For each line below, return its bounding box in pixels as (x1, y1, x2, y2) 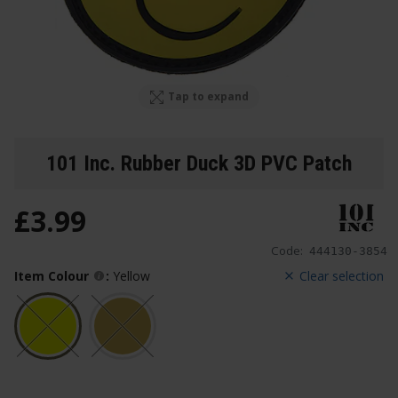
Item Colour (14, 267, 89, 285)
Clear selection (299, 267, 384, 285)
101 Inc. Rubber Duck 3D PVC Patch (46, 150, 352, 176)
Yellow (113, 267, 150, 285)
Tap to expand (168, 89, 250, 105)
